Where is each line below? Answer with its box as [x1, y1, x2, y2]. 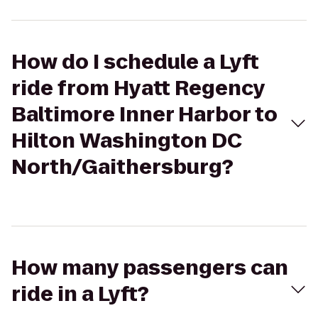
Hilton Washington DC [11, 127, 242, 155]
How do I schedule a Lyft [11, 48, 259, 76]
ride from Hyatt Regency [11, 75, 265, 102]
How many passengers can [11, 254, 288, 282]
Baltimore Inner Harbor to [11, 101, 278, 128]
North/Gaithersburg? [11, 153, 234, 181]
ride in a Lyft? [11, 280, 149, 308]
